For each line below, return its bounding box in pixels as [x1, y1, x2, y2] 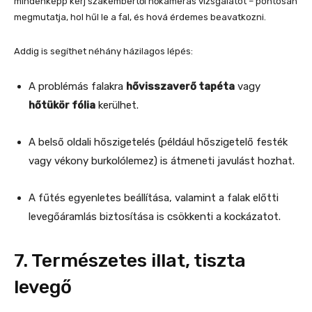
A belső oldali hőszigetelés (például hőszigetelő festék [29, 136, 288, 149]
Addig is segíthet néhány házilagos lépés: [14, 46, 193, 57]
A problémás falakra [29, 80, 126, 93]
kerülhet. [95, 99, 139, 112]
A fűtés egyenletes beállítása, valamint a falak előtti [29, 192, 279, 205]
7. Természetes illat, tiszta [14, 249, 246, 272]
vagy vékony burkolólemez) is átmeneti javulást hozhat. [29, 155, 295, 168]
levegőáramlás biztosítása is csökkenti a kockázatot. [29, 210, 281, 224]
